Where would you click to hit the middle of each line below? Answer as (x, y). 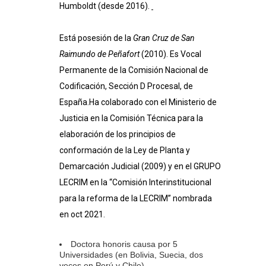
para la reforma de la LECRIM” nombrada (136, 199)
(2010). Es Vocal (170, 54)
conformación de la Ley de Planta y (125, 151)
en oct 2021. (82, 215)
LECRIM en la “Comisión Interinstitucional (135, 183)
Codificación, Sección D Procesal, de (126, 86)
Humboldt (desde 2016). (105, 6)
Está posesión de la (96, 38)
